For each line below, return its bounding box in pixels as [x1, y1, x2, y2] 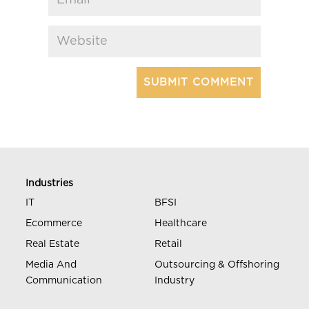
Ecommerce [26, 218, 83, 228]
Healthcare [154, 218, 207, 228]
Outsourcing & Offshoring [154, 259, 279, 270]
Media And [26, 259, 77, 270]
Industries [26, 178, 74, 188]
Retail [154, 239, 182, 249]
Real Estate [26, 239, 80, 249]
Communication [26, 275, 103, 286]
